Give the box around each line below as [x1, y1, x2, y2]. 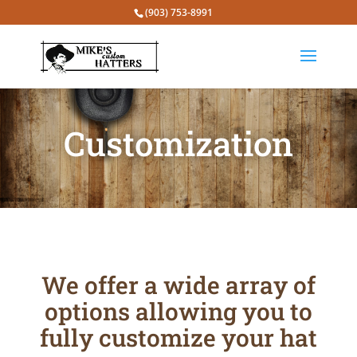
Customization [63, 121, 293, 165]
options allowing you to [44, 296, 312, 327]
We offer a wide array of [41, 269, 316, 300]
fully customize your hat [39, 322, 317, 353]
